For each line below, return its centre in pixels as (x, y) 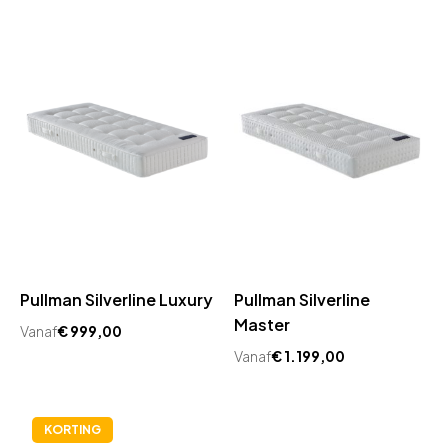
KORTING (72, 429)
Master (262, 324)
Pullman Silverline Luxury (116, 299)
